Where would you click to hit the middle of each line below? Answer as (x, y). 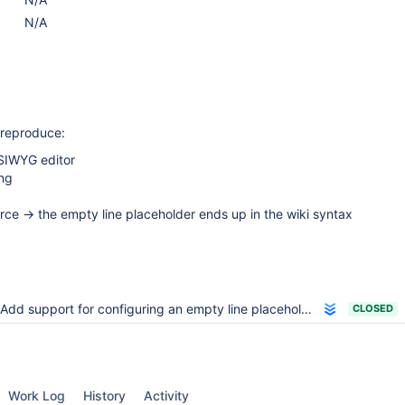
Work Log (37, 396)
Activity (166, 396)
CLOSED (373, 308)
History (104, 396)
